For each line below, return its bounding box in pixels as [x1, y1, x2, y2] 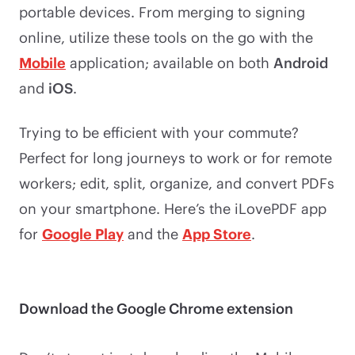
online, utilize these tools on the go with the [19, 28, 313, 46]
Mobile [19, 53, 66, 71]
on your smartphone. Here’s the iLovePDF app [19, 199, 326, 217]
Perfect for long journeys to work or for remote [19, 148, 332, 166]
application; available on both [66, 53, 273, 71]
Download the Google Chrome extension [19, 299, 293, 317]
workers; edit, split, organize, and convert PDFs [19, 174, 334, 192]
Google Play [42, 224, 124, 242]
